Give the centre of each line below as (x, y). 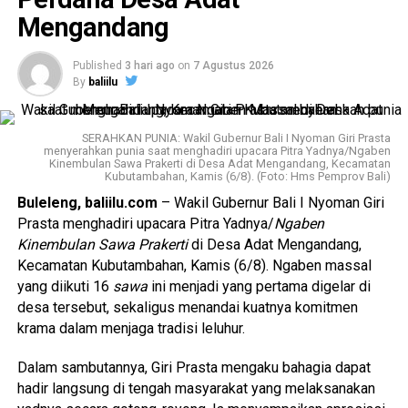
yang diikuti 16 (65, 286)
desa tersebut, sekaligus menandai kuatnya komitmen (187, 307)
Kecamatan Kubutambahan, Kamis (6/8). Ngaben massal (194, 265)
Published (97, 66)
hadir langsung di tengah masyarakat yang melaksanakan (196, 388)
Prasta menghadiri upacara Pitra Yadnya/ (145, 224)
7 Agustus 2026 (233, 66)
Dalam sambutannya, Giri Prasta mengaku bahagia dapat (194, 367)
